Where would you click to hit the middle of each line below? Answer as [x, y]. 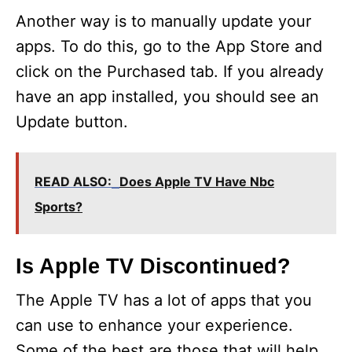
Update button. [72, 122]
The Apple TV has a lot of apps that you [164, 300]
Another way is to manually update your [163, 21]
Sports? [59, 207]
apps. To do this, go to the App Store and [169, 46]
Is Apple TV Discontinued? [153, 266]
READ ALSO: [73, 181]
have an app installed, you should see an [167, 97]
